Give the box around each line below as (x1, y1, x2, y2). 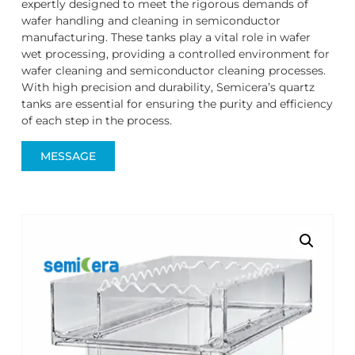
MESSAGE (40, 148, 96, 163)
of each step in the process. (21, 113, 172, 128)
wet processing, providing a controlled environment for (21, 47, 330, 62)
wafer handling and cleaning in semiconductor (21, 13, 281, 29)
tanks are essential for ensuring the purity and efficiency (21, 97, 333, 112)
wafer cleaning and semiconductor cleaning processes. (21, 63, 326, 78)
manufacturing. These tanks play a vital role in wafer (21, 30, 311, 45)
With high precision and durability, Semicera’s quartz (21, 80, 315, 95)
